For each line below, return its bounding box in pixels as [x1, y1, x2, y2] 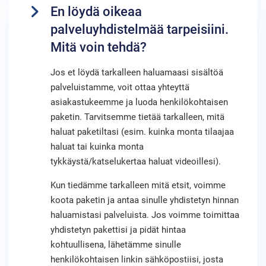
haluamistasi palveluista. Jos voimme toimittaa [50, 210, 239, 220]
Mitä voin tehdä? [50, 40, 147, 55]
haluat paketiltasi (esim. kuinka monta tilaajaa [50, 126, 234, 137]
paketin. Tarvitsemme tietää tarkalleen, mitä [50, 112, 224, 122]
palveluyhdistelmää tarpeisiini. [50, 22, 229, 37]
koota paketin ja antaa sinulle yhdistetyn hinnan [50, 195, 239, 205]
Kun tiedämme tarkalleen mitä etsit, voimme [50, 180, 226, 191]
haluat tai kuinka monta [50, 141, 144, 152]
